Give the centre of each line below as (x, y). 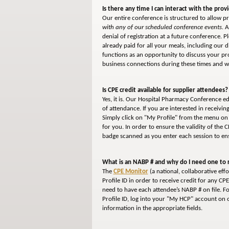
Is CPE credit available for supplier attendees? (165, 90)
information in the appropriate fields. (153, 209)
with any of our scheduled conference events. (163, 28)
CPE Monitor (131, 172)
